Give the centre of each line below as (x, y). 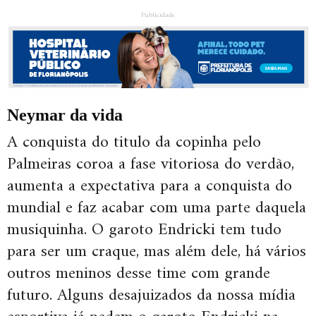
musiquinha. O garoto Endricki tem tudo (144, 230)
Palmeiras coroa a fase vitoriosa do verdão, (151, 165)
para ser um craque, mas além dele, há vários (157, 252)
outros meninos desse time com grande (139, 274)
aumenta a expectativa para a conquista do (150, 187)
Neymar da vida (65, 115)
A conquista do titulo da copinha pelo (134, 143)
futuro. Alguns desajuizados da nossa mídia (151, 296)
